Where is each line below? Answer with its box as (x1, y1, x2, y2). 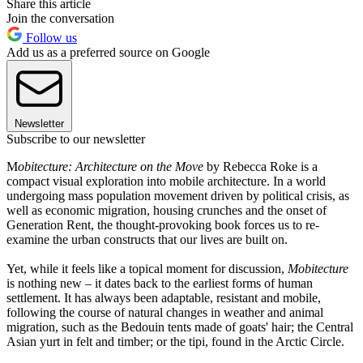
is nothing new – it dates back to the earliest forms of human (6, 276, 313, 291)
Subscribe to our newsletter (6, 132, 145, 147)
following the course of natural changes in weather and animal (6, 305, 323, 320)
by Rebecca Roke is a (207, 160, 318, 174)
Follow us (23, 31, 77, 45)
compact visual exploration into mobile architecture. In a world (6, 174, 326, 189)
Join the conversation (6, 11, 114, 26)
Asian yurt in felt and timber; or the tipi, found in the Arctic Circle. (6, 335, 344, 349)
